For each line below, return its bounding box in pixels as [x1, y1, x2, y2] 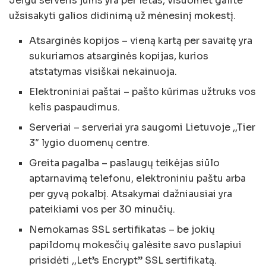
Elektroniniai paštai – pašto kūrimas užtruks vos [29, 85, 256, 99]
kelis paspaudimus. [29, 101, 121, 114]
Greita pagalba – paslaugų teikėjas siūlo [29, 157, 220, 170]
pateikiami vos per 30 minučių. [29, 203, 176, 216]
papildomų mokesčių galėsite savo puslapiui [29, 239, 242, 252]
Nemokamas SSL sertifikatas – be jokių [29, 223, 216, 236]
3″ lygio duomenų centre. [29, 137, 150, 150]
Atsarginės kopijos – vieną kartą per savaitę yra [29, 34, 253, 47]
